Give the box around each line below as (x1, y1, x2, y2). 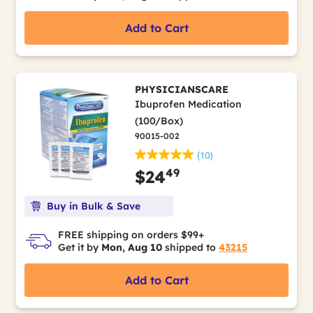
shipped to (162, 241, 219, 254)
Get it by (58, 241, 101, 254)
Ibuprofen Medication (134, 98, 242, 110)
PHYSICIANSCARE (134, 83, 228, 96)
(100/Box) (134, 115, 183, 127)
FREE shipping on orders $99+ (58, 228, 204, 241)
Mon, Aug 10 (101, 241, 162, 254)
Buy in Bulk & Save (47, 200, 140, 212)
